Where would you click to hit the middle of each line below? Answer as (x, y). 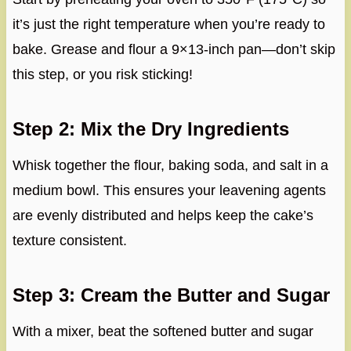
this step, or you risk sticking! (102, 74)
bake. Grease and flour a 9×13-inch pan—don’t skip (174, 49)
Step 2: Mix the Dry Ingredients (150, 128)
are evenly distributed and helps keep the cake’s (163, 215)
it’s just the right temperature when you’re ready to (168, 24)
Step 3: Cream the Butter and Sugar (171, 295)
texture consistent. (69, 240)
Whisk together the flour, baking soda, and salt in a (170, 165)
